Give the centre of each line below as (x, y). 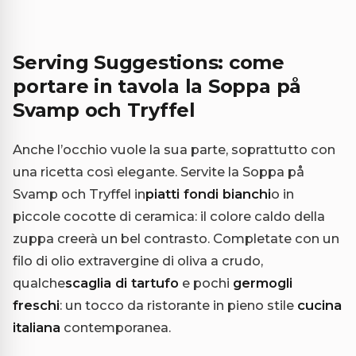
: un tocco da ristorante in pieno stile (178, 305)
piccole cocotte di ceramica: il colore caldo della (169, 216)
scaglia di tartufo (122, 282)
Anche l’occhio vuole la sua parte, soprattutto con (174, 149)
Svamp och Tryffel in (79, 193)
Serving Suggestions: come (149, 62)
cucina (319, 305)
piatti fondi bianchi (208, 193)
